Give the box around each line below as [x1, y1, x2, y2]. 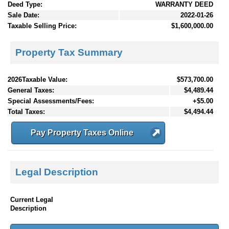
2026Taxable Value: [8, 75, 67, 83]
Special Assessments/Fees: [8, 97, 94, 105]
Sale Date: [8, 11, 39, 19]
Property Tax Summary [15, 47, 123, 58]
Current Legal [10, 195, 53, 203]
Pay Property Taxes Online [31, 128, 133, 137]
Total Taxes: [8, 107, 45, 116]
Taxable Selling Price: [8, 22, 77, 30]
